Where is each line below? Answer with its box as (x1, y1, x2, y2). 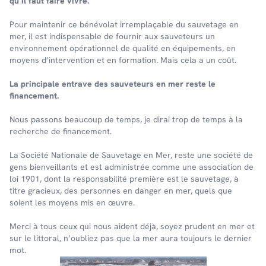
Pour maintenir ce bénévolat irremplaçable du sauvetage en (9, 20, 239, 30)
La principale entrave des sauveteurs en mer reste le (9, 79, 216, 89)
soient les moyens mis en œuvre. (9, 198, 135, 208)
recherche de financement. (9, 126, 112, 137)
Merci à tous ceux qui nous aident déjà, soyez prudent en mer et (9, 221, 255, 232)
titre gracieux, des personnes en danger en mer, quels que (9, 186, 232, 196)
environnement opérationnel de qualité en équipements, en (9, 43, 236, 53)
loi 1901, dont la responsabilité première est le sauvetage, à (9, 174, 239, 184)
